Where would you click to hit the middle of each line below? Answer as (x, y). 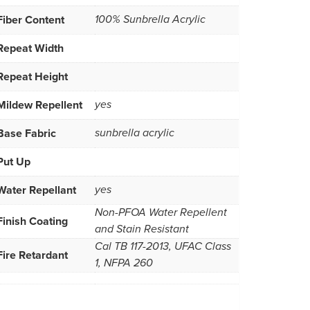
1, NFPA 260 (124, 263)
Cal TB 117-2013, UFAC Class (163, 246)
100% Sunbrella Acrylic (150, 19)
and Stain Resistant (142, 229)
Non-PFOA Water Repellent (161, 212)
